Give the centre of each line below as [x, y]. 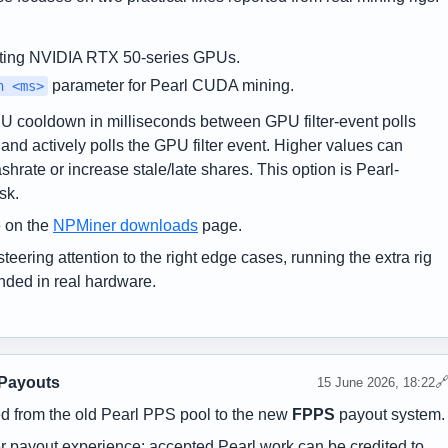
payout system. [390, 414]
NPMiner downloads [125, 225]
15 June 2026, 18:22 [376, 383]
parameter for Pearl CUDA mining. [170, 85]
